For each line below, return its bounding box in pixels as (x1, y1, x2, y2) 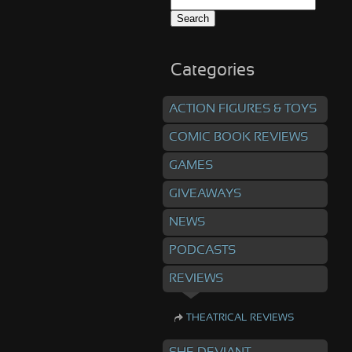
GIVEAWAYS (169, 188, 241, 200)
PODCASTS (169, 244, 236, 256)
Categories (170, 63, 255, 79)
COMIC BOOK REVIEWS (169, 131, 308, 143)
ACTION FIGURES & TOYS (169, 103, 317, 115)
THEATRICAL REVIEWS (186, 313, 294, 323)
